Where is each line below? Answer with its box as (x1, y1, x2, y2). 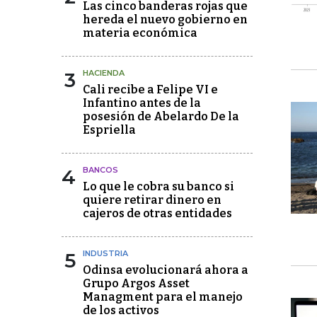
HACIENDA (83, 68, 125, 78)
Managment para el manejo (83, 290, 243, 304)
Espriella (83, 123, 136, 137)
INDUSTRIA (83, 248, 128, 258)
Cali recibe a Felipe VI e (83, 83, 218, 96)
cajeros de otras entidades (83, 207, 232, 220)
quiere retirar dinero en (83, 193, 221, 207)
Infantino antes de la (83, 96, 201, 110)
